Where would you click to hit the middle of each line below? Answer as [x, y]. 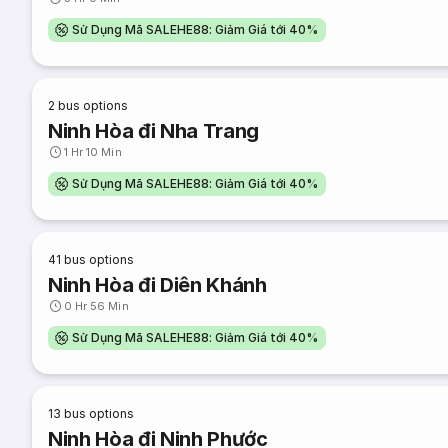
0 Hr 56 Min [96, 306]
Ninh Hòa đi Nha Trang [154, 131]
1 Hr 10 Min [93, 152]
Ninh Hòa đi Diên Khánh [157, 285]
